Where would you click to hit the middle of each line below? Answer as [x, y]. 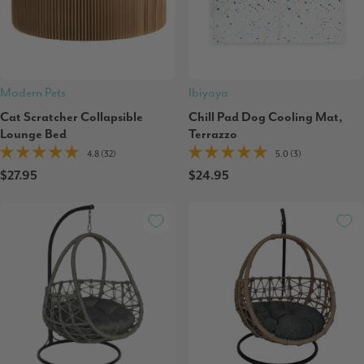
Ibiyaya [208, 93]
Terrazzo [213, 134]
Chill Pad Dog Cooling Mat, [266, 117]
